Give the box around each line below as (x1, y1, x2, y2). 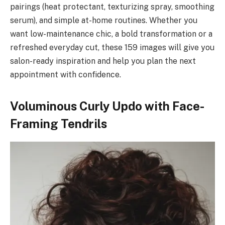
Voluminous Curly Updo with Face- (10, 98, 204, 113)
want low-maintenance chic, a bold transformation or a (10, 29, 212, 39)
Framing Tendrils (10, 116, 107, 131)
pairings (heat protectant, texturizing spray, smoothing (10, 2, 214, 12)
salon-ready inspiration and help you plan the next (10, 56, 196, 66)
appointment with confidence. (10, 69, 121, 79)
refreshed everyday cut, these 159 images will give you (10, 42, 214, 52)
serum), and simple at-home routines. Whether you (10, 15, 197, 25)
